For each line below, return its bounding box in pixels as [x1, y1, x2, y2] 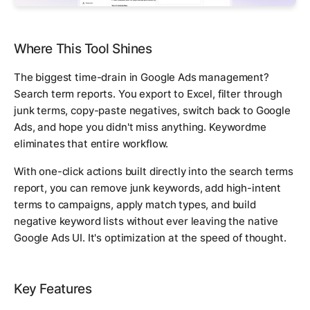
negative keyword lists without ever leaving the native [14, 214, 278, 228]
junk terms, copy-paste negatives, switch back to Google [14, 103, 291, 117]
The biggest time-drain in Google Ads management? [14, 70, 269, 84]
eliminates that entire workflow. [14, 136, 169, 150]
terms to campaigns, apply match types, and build [14, 197, 256, 211]
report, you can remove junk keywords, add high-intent [14, 181, 282, 194]
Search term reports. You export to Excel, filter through [14, 86, 282, 100]
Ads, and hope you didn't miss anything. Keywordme [14, 120, 266, 134]
